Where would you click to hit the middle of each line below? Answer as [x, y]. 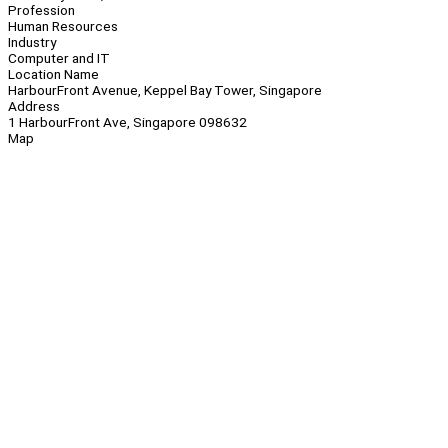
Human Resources [63, 26]
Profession [41, 10]
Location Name [53, 74]
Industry [32, 42]
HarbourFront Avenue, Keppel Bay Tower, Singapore [165, 90]
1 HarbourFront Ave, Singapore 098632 [127, 122]
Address [34, 106]
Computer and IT [59, 58]
